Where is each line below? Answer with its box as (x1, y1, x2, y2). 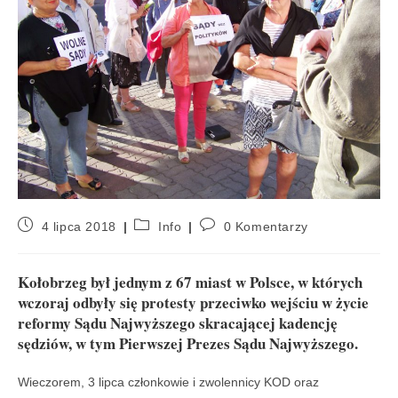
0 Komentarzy (223, 219, 308, 234)
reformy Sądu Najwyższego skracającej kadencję (18, 311, 338, 334)
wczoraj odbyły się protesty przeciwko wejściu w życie (18, 291, 369, 314)
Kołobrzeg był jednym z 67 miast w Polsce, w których (18, 270, 362, 293)
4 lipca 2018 (41, 219, 116, 234)
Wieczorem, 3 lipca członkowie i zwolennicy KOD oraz (18, 374, 319, 389)
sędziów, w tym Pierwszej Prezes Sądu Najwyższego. (18, 331, 358, 354)
